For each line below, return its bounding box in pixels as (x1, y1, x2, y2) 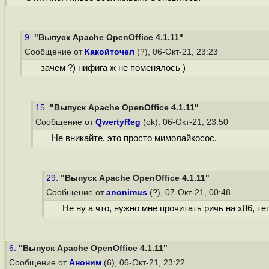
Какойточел (85, 47, 134, 56)
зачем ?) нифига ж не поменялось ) (40, 63, 186, 73)
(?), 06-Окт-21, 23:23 (134, 47, 220, 56)
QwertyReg (95, 118, 141, 127)
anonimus (106, 188, 147, 197)
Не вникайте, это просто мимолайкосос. (51, 133, 217, 144)
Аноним (69, 258, 101, 267)
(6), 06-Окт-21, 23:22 (101, 258, 187, 267)
